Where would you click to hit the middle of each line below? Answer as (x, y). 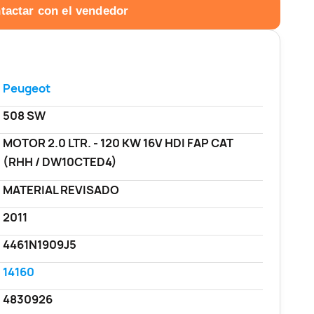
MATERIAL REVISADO (61, 190)
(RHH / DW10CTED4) (60, 162)
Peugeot (26, 89)
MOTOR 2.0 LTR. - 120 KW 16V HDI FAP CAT (118, 143)
